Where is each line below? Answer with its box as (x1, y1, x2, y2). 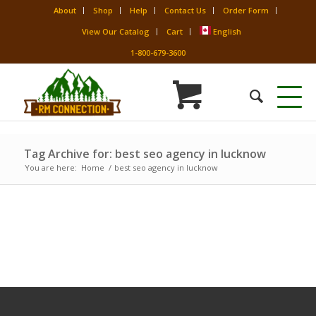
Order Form (222, 5, 269, 16)
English (212, 26, 241, 37)
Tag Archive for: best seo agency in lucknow (23, 146, 266, 162)
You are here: (24, 162, 77, 173)
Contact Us (164, 5, 206, 16)
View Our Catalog (81, 26, 150, 37)
